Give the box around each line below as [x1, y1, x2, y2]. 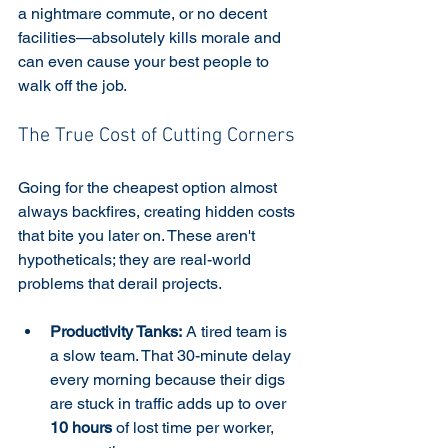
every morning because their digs [50, 370, 289, 389]
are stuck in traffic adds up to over [50, 394, 290, 413]
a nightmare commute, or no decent [18, 4, 271, 23]
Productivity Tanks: [50, 322, 182, 341]
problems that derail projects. [18, 274, 222, 293]
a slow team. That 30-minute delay [50, 346, 295, 365]
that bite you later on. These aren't [18, 226, 259, 245]
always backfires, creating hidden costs [18, 202, 299, 221]
